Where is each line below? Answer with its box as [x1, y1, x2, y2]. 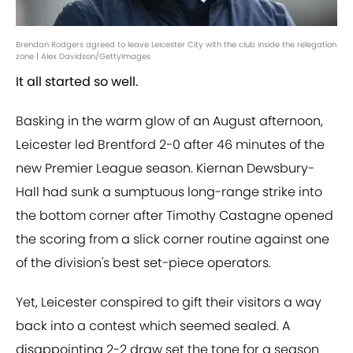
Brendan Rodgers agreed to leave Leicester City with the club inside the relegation [16, 39, 336, 51]
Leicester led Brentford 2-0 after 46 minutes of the [16, 136, 325, 154]
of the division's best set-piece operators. [16, 254, 271, 273]
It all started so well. [16, 72, 138, 91]
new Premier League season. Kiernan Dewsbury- [16, 159, 314, 178]
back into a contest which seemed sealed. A [16, 317, 290, 336]
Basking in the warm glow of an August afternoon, [16, 112, 323, 131]
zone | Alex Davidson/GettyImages [16, 50, 150, 63]
